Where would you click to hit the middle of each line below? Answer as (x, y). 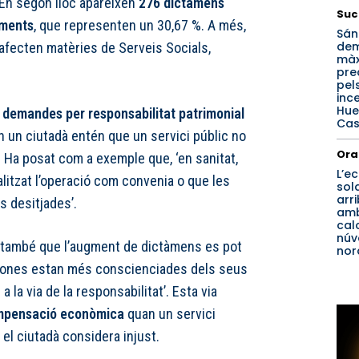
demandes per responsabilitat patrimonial (123, 114)
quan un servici (170, 314)
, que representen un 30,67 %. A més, (140, 26)
